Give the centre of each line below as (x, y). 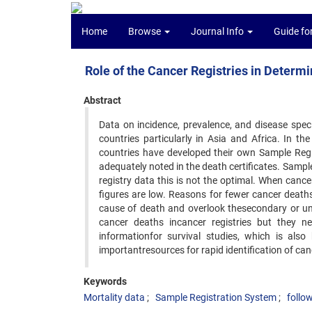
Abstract (102, 100)
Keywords (105, 281)
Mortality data (114, 297)
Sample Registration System (216, 297)
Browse (146, 31)
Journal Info (218, 31)
